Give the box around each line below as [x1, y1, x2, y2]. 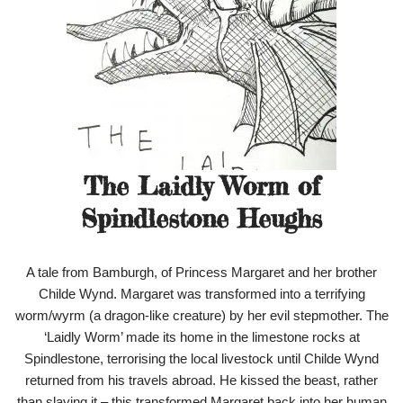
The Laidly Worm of [83, 171, 320, 202]
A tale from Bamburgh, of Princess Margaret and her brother [26, 264, 377, 281]
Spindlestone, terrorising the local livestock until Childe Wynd [24, 351, 379, 367]
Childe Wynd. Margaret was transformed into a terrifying [38, 286, 365, 302]
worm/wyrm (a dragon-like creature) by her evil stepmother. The [14, 308, 389, 324]
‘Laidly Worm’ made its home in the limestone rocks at [43, 329, 360, 345]
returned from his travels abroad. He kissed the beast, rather [25, 372, 378, 389]
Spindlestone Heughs [81, 203, 322, 235]
